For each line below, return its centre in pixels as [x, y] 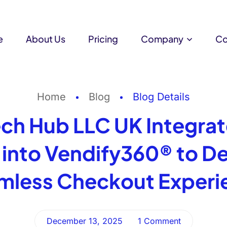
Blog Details [161, 97]
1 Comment [159, 221]
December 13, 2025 [84, 221]
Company [162, 39]
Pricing [103, 39]
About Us [46, 39]
